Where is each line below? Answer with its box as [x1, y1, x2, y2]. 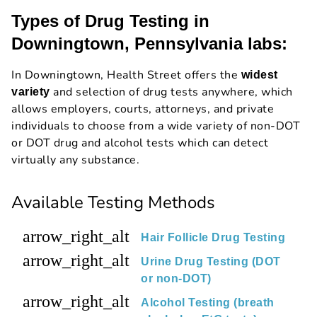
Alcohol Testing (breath [141, 296, 275, 309]
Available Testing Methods [11, 190, 215, 214]
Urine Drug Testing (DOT [141, 255, 281, 267]
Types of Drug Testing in [11, 11, 209, 30]
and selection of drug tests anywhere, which [50, 83, 293, 100]
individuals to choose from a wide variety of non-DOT [11, 117, 300, 134]
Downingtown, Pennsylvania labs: [11, 33, 287, 53]
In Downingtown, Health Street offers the [11, 67, 241, 83]
